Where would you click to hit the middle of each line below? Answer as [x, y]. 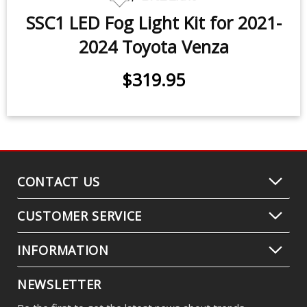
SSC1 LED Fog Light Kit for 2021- [153, 22]
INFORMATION [63, 250]
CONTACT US [59, 182]
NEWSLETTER [59, 284]
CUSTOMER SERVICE [80, 216]
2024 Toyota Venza [153, 46]
